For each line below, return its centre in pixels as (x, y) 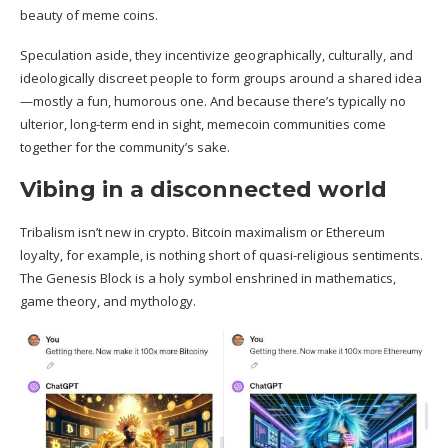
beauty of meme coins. (89, 14)
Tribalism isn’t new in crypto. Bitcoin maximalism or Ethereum (202, 231)
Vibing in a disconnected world (203, 189)
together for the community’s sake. (126, 146)
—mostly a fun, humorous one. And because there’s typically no (213, 100)
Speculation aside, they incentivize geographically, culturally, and (216, 54)
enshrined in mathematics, (314, 277)
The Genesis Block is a (89, 277)
